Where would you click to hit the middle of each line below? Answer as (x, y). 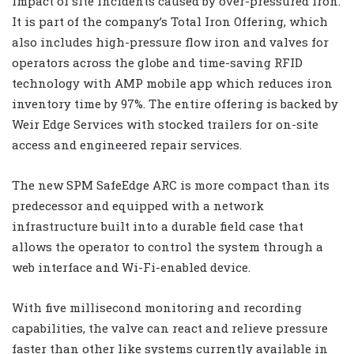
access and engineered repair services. (127, 144)
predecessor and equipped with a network (138, 205)
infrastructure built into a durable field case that (158, 226)
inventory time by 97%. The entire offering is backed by (175, 103)
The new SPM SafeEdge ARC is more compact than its (171, 185)
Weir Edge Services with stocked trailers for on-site (165, 124)
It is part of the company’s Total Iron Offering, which (170, 21)
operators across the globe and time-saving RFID (157, 62)
